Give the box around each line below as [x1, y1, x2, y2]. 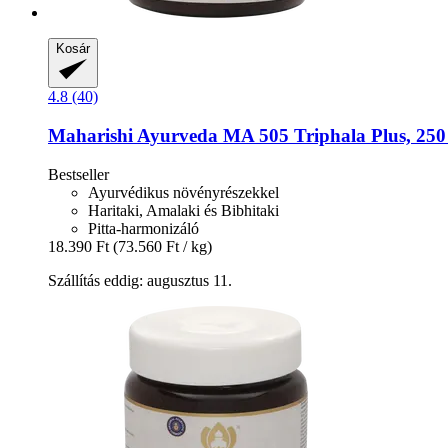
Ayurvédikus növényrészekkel [88, 183, 279, 201]
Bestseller [48, 165, 109, 183]
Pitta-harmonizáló [88, 219, 199, 237]
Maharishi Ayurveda [48, 124, 218, 146]
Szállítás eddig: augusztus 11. [48, 271, 232, 289]
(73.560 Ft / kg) [113, 237, 212, 255]
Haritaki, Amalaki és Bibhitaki [88, 201, 279, 219]
